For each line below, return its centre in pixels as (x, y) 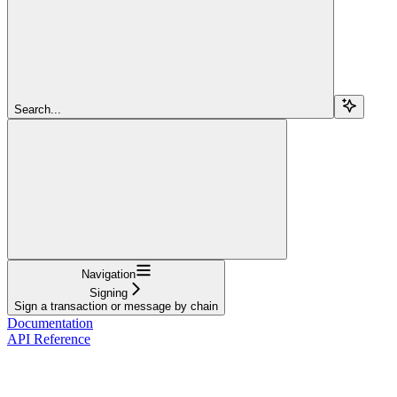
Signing (108, 292)
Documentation (50, 323)
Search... (38, 109)
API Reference (49, 339)
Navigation (108, 274)
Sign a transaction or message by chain (116, 306)
